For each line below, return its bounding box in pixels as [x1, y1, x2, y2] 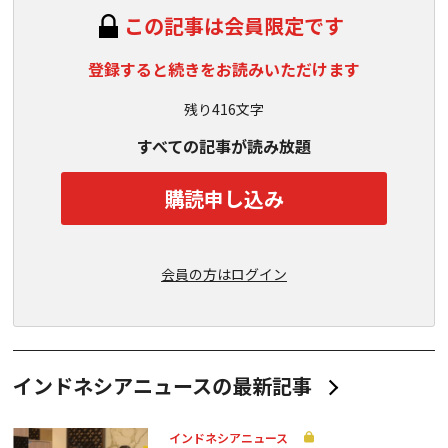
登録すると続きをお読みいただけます [88, 57, 360, 81]
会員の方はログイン [161, 264, 287, 284]
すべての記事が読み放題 [137, 134, 311, 158]
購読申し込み [164, 183, 284, 213]
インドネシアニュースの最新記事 [13, 371, 312, 400]
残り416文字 [184, 99, 264, 119]
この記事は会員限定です [124, 11, 344, 40]
